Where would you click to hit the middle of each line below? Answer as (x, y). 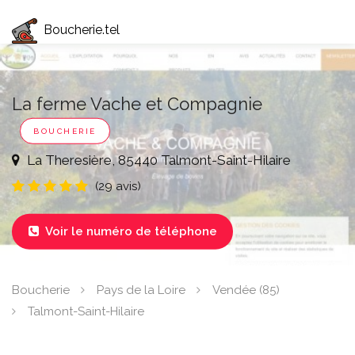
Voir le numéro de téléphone (130, 231)
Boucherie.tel (82, 30)
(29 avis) (118, 186)
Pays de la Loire (141, 290)
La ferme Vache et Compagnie (137, 103)
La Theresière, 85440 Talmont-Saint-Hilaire (157, 160)
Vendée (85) (246, 290)
